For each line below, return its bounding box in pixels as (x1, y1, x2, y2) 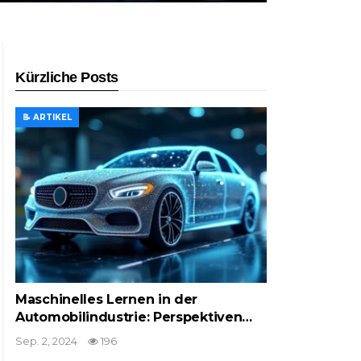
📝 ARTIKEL (23, 111, 72, 122)
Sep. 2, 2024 (15, 334, 77, 347)
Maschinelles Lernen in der (15, 291, 198, 307)
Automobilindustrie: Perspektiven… (15, 309, 253, 325)
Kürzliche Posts (15, 68, 118, 85)
